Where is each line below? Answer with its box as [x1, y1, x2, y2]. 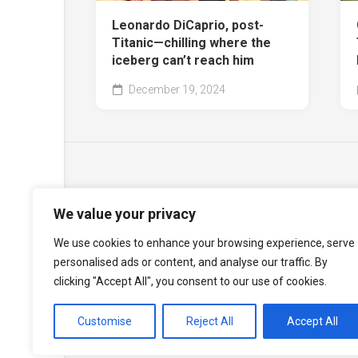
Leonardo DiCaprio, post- [112, 18, 264, 34]
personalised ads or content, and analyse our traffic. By [54, 256, 328, 268]
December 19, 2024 [126, 83, 225, 97]
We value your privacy [54, 205, 196, 222]
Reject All [185, 315, 233, 328]
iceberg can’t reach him [112, 53, 254, 69]
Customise [77, 315, 132, 328]
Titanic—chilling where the [112, 35, 271, 51]
